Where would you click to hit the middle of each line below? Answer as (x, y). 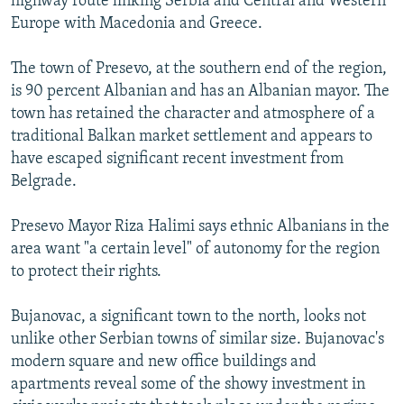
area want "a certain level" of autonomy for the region (195, 249)
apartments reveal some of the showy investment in (188, 384)
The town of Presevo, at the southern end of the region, (199, 69)
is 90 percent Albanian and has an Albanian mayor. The (200, 91)
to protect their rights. (86, 271)
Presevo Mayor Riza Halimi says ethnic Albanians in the (200, 226)
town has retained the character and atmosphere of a (193, 114)
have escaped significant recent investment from (177, 159)
